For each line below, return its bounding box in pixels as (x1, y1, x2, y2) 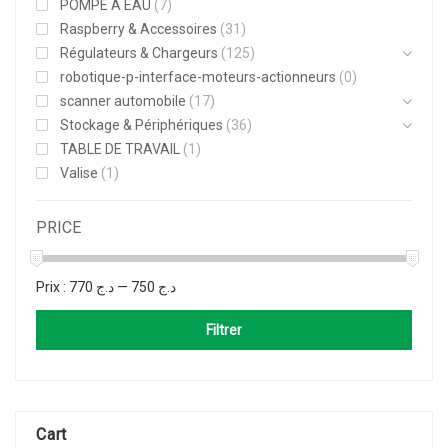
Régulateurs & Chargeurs (60, 44, 218, 61)
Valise (60, 164, 98, 181)
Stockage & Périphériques (60, 116, 223, 133)
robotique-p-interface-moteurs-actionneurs (60, 68, 336, 85)
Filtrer (206, 321, 242, 338)
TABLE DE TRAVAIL (60, 140, 180, 157)
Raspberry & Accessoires (60, 20, 217, 37)
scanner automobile (60, 92, 186, 109)
